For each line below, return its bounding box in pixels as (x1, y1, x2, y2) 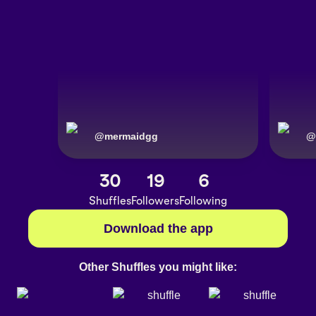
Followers (131, 194, 179, 208)
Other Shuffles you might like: (79, 260, 237, 273)
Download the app (103, 221, 213, 236)
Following (179, 194, 227, 208)
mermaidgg (104, 130, 158, 142)
